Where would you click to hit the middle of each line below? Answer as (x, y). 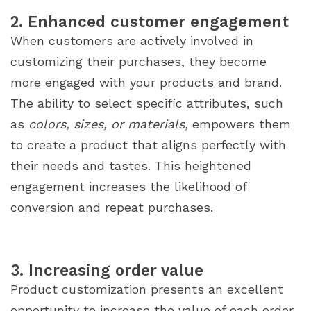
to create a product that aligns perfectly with (148, 145)
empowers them (239, 124)
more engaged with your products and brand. (146, 83)
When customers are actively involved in (132, 41)
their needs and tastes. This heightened (131, 166)
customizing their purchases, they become (138, 62)
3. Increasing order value (109, 270)
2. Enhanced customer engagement (152, 22)
